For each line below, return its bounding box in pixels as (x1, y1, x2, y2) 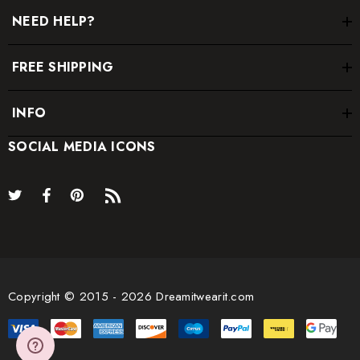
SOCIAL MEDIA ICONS (8, 137, 156, 156)
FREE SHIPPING (12, 58, 114, 76)
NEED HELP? (12, 12, 96, 31)
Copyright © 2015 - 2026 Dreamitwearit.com (8, 288, 255, 305)
